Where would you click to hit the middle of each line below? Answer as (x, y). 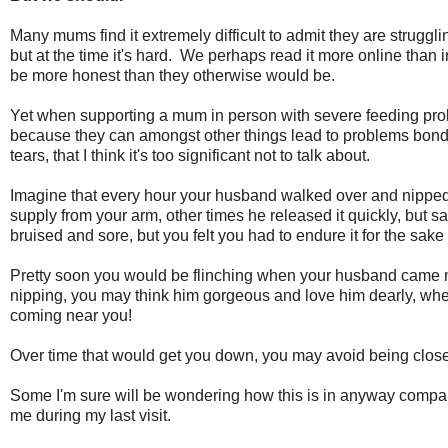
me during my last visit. (90, 415)
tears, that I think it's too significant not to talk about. (190, 155)
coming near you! (71, 315)
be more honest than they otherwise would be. (172, 75)
